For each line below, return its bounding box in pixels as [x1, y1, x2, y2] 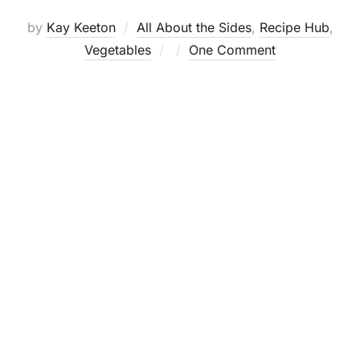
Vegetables [84, 42, 151, 59]
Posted [171, 41, 213, 58]
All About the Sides [136, 19, 252, 36]
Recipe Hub [259, 19, 329, 36]
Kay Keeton [46, 19, 116, 36]
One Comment [189, 42, 276, 59]
